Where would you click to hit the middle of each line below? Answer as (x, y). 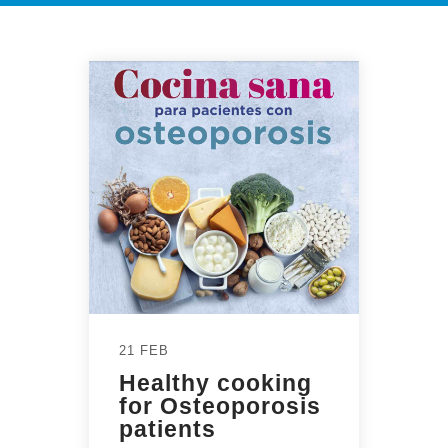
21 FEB (144, 351)
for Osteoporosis (220, 406)
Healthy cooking (215, 383)
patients (167, 429)
